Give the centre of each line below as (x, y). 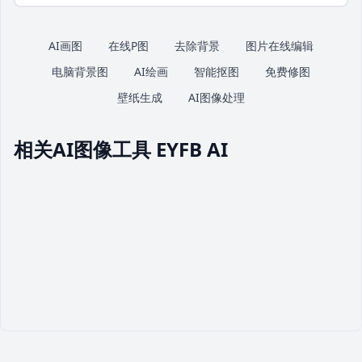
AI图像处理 (217, 97)
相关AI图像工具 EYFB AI (121, 149)
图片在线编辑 (280, 46)
